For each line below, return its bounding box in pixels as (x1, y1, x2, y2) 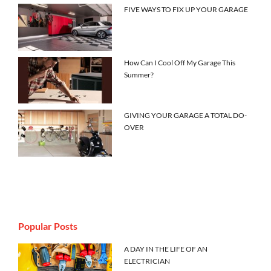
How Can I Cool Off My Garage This (124, 57, 236, 67)
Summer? (124, 70, 154, 79)
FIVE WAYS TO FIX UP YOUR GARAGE (124, 5, 249, 15)
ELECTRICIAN (124, 256, 171, 266)
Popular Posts (18, 220, 77, 232)
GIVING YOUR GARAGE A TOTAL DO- (124, 111, 247, 120)
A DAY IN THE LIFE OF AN (124, 244, 208, 253)
